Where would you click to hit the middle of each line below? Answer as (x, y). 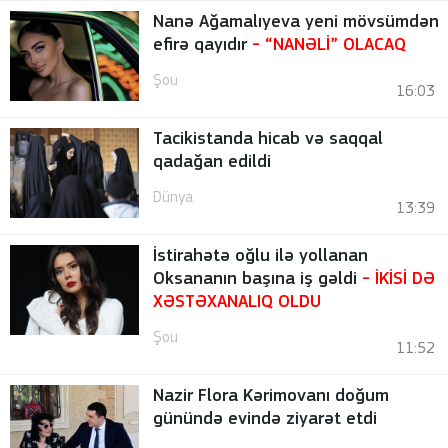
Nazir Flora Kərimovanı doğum (271, 396)
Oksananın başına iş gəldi (258, 279)
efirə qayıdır (203, 45)
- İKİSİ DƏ (399, 279)
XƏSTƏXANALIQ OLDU (237, 302)
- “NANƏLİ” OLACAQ (329, 45)
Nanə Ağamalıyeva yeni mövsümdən (296, 22)
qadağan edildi (212, 162)
